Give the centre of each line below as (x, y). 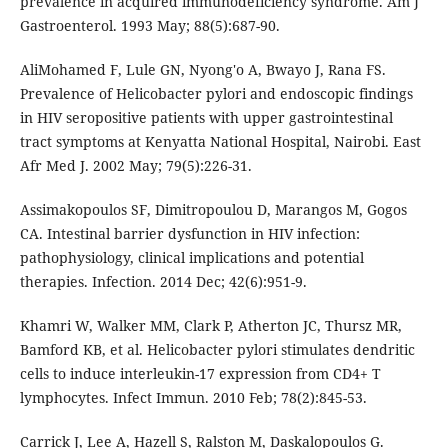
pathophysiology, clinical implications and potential (191, 258)
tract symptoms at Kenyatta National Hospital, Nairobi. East (220, 142)
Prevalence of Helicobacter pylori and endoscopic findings (216, 94)
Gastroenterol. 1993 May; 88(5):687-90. (149, 26)
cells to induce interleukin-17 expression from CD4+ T (200, 374)
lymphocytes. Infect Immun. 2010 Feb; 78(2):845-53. (193, 398)
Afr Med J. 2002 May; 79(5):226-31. (135, 166)
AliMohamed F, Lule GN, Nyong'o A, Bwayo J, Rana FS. (202, 70)
